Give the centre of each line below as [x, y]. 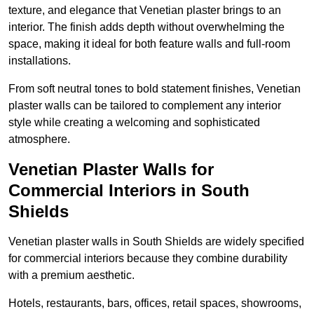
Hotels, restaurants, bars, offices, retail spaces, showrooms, [155, 303]
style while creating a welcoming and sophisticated [134, 123]
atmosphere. [39, 139]
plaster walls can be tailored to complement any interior [145, 106]
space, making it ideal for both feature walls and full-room [149, 44]
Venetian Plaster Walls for [111, 170]
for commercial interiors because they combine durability [148, 259]
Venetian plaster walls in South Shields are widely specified [156, 242]
